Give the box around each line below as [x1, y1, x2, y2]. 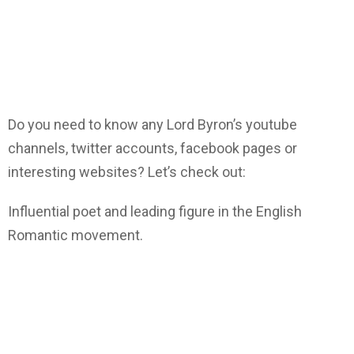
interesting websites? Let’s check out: [8, 164, 246, 181]
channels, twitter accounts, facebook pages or [8, 140, 297, 157]
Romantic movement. [8, 227, 143, 244]
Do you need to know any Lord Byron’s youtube [8, 116, 297, 134]
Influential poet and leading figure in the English [8, 203, 302, 220]
